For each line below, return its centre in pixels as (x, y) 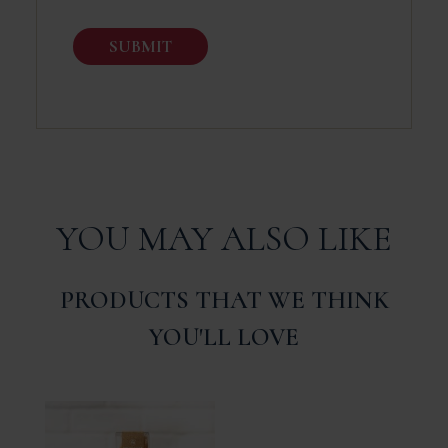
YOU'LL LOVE (224, 337)
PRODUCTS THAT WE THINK (224, 300)
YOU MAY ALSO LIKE (224, 239)
